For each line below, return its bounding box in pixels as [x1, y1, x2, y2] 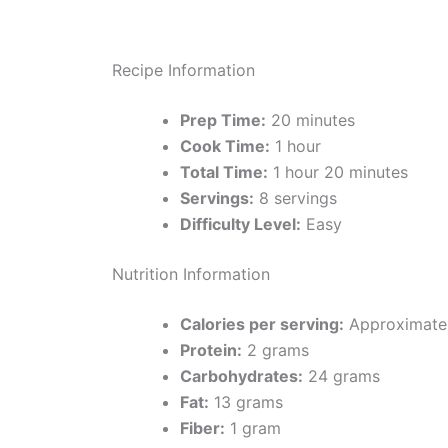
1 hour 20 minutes [268, 162, 408, 183]
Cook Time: [180, 136, 270, 157]
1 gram [225, 418, 281, 439]
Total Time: [180, 162, 268, 183]
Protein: [180, 340, 242, 361]
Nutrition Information [112, 264, 270, 285]
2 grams [242, 340, 309, 361]
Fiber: [180, 418, 225, 439]
